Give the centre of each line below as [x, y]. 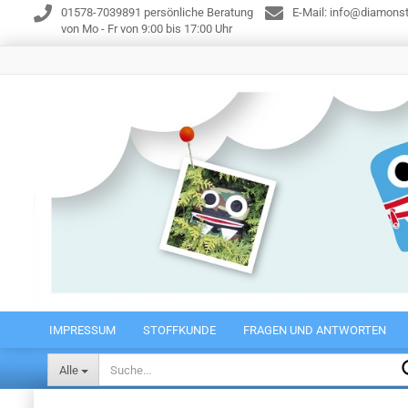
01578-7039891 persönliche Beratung [157, 12]
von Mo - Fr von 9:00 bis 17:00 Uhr [147, 29]
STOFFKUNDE [179, 330]
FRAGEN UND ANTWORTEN [315, 330]
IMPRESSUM [82, 330]
